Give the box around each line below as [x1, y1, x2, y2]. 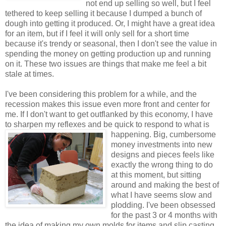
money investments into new [111, 140, 212, 149]
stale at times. [5, 69, 54, 78]
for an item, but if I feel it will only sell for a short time [5, 29, 189, 38]
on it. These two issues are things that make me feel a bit [5, 59, 206, 68]
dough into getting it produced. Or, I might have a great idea [5, 19, 215, 28]
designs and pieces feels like [111, 150, 214, 159]
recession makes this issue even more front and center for [5, 99, 210, 108]
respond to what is [144, 120, 209, 129]
